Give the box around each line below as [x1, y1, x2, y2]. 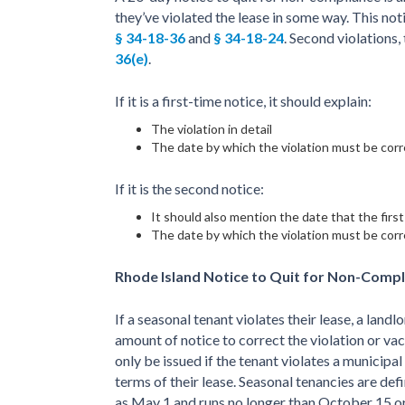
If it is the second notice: [115, 179, 264, 197]
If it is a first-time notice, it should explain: [115, 91, 372, 109]
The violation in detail [151, 120, 272, 137]
